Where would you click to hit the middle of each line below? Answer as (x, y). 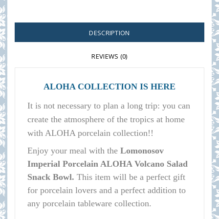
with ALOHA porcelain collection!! (90, 133)
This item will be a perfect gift (131, 177)
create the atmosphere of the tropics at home (106, 119)
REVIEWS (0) (109, 56)
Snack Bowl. (52, 177)
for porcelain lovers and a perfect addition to (107, 190)
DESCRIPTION (109, 33)
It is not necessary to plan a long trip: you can (109, 106)
